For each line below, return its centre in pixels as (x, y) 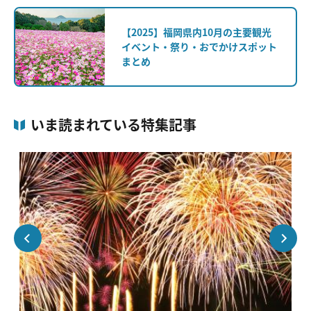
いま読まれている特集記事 (114, 125)
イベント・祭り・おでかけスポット (200, 47)
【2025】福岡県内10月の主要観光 (197, 32)
